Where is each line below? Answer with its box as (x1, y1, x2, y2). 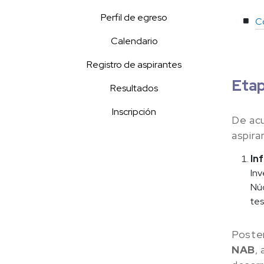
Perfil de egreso (101, 11, 167, 24)
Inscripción (112, 105, 156, 118)
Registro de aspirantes (87, 58, 181, 71)
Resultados (110, 81, 158, 94)
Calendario (110, 34, 158, 47)
